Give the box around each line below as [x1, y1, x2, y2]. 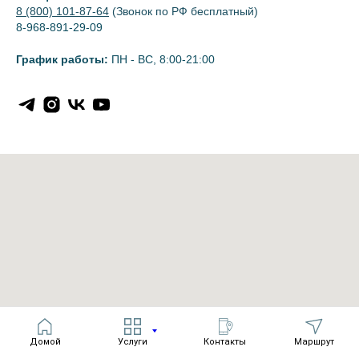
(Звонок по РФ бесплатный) [112, 5, 258, 18]
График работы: [16, 53, 108, 67]
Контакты [203, 336, 246, 347]
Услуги [117, 336, 147, 347]
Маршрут [294, 336, 334, 347]
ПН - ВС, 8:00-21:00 [108, 53, 215, 67]
